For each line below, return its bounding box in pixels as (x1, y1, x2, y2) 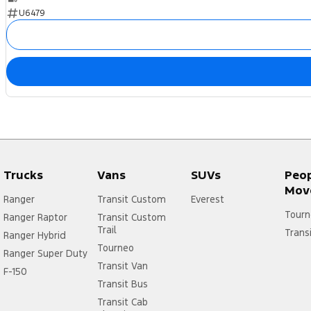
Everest (190, 193, 224, 206)
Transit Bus (96, 278, 148, 291)
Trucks (3, 167, 43, 183)
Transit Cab (96, 296, 148, 309)
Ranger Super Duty (3, 247, 87, 260)
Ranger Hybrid (3, 229, 66, 242)
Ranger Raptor (3, 211, 67, 224)
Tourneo (96, 242, 134, 255)
